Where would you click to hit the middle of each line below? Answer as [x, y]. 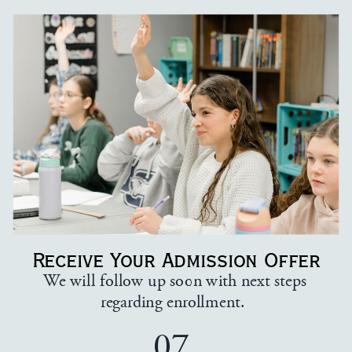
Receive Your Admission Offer [176, 260]
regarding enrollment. [175, 302]
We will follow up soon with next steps [175, 281]
